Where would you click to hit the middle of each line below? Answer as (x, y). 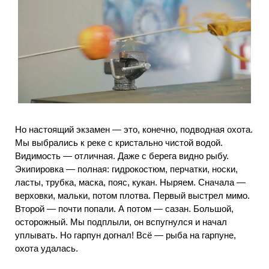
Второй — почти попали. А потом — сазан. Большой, (124, 209)
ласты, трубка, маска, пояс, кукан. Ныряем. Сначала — (130, 183)
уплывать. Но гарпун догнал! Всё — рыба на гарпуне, (125, 235)
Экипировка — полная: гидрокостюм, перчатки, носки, (126, 169)
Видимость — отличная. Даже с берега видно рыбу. (122, 156)
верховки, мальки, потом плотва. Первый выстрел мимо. (132, 196)
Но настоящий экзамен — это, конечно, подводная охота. (134, 130)
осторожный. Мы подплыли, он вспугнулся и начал (121, 222)
